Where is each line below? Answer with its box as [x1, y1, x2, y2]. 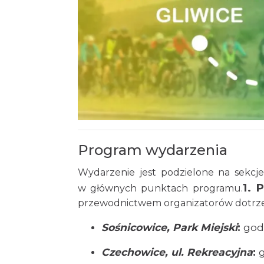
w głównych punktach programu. [78, 182, 243, 194]
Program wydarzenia [78, 141, 227, 159]
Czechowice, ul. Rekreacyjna [101, 245, 253, 258]
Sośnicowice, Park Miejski [101, 220, 237, 233]
